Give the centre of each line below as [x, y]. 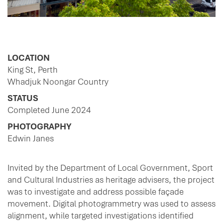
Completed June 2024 [49, 110]
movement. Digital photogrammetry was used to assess [111, 203]
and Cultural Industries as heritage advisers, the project [111, 179]
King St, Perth [33, 70]
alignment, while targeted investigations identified [101, 215]
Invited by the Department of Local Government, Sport [110, 167]
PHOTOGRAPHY [40, 126]
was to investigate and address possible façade [96, 191]
